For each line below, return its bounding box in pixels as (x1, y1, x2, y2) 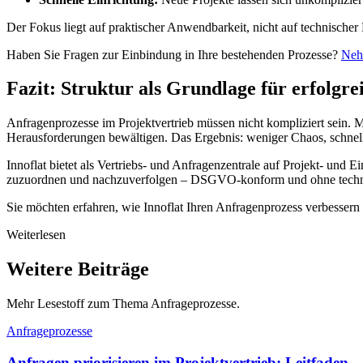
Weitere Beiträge (6, 258, 149, 280)
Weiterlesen (6, 228, 66, 242)
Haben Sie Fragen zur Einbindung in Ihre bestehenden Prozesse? (6, 47, 341, 62)
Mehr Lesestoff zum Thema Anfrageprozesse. (6, 297, 240, 311)
